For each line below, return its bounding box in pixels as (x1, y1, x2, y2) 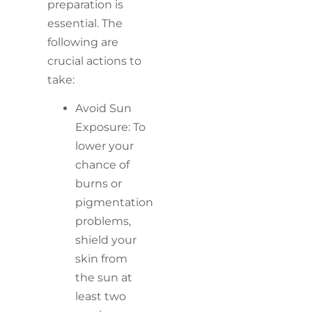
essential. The (47, 16, 123, 30)
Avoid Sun (75, 102, 132, 116)
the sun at (75, 271, 133, 285)
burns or (75, 177, 123, 191)
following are (47, 35, 119, 49)
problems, (75, 214, 132, 228)
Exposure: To (75, 120, 146, 134)
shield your (75, 233, 137, 247)
